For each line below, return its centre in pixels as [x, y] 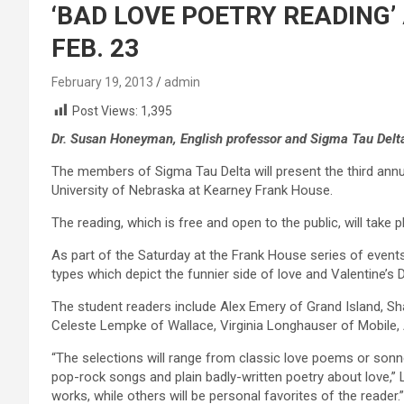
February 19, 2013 [102, 82]
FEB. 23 [95, 48]
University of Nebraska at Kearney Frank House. [192, 191]
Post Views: [105, 111]
